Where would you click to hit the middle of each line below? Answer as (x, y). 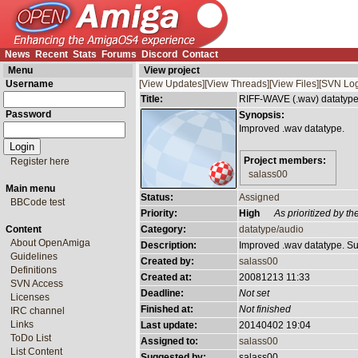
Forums (119, 54)
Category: (163, 229)
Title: (152, 99)
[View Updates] (172, 84)
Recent (52, 54)
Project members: (285, 161)
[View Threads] (237, 84)
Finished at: (167, 309)
